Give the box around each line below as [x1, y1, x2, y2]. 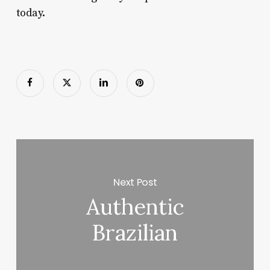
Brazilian [92, 219, 178, 247]
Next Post [113, 175, 157, 189]
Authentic [86, 193, 184, 221]
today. [16, 5, 45, 20]
